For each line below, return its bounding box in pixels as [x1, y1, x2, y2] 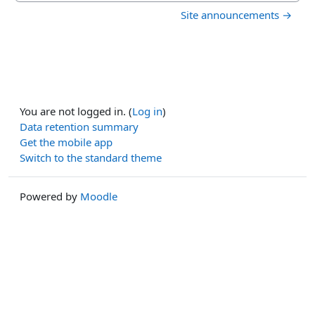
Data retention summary [20, 120, 139, 134]
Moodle [80, 189, 117, 203]
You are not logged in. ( [20, 104, 132, 118]
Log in [132, 104, 162, 118]
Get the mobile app [20, 135, 112, 149]
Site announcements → [181, 8, 292, 22]
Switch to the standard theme [20, 150, 162, 165]
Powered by [20, 189, 80, 203]
